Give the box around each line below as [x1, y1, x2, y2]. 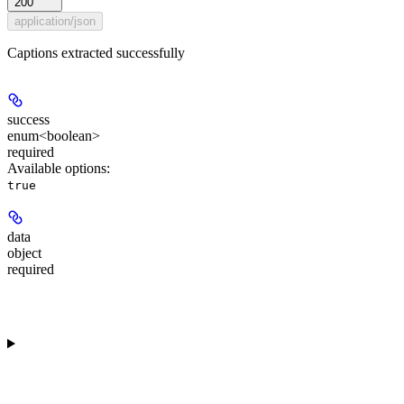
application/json [14, 14, 96, 28]
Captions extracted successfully [7, 44, 185, 60]
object [7, 244, 41, 261]
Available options [7, 160, 106, 176]
